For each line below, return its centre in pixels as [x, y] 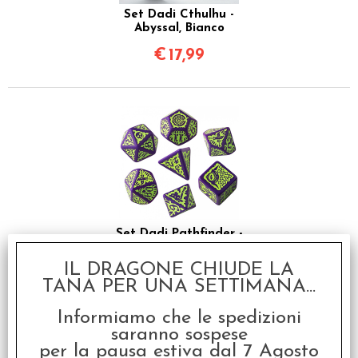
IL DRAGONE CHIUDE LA [179, 270]
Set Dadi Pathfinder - [179, 233]
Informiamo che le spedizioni [179, 318]
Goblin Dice [179, 247]
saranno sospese [179, 335]
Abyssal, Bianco [179, 28]
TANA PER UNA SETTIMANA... [179, 287]
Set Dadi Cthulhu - [179, 14]
